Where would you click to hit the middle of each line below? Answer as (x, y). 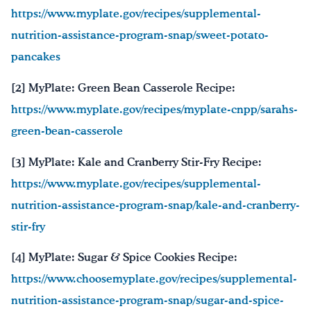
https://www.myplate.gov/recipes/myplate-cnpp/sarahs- (154, 110)
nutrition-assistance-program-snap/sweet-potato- (140, 36)
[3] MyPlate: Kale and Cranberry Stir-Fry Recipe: (136, 162)
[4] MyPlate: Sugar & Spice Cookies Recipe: (124, 258)
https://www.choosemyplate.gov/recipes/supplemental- (154, 280)
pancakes (36, 58)
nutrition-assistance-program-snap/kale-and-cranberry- (155, 205)
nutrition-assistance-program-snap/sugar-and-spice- (148, 301)
